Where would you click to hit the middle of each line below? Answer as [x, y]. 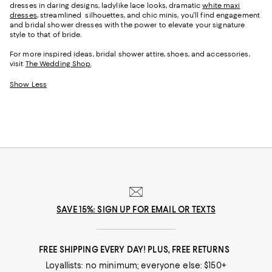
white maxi [221, 6]
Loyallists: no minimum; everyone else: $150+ [136, 266]
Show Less [28, 85]
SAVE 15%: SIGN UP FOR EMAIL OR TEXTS [136, 210]
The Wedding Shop [58, 64]
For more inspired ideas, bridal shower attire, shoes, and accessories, [130, 54]
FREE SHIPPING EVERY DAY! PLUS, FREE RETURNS [136, 250]
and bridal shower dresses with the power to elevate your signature [127, 25]
